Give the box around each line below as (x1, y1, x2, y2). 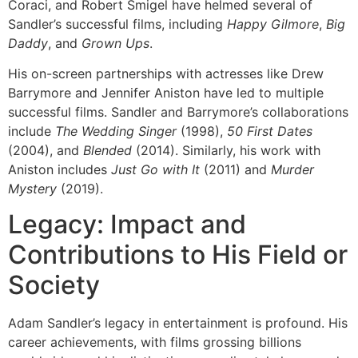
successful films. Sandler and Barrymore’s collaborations (8, 104, 348, 120)
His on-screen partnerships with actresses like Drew (8, 66, 324, 82)
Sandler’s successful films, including (8, 15, 227, 32)
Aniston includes (8, 161, 111, 177)
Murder (271, 161, 314, 177)
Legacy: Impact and (8, 209, 246, 241)
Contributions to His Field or (8, 239, 348, 271)
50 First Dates (227, 123, 312, 139)
